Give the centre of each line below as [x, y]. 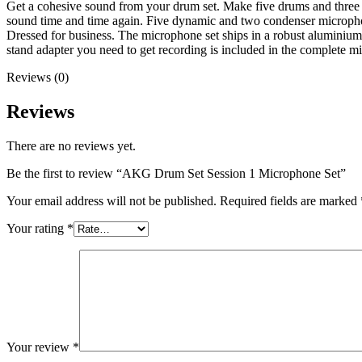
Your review [40, 347]
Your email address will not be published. [112, 200]
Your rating [37, 228]
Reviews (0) [38, 77]
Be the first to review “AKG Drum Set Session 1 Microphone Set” [176, 173]
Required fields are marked [290, 200]
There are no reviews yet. [71, 145]
